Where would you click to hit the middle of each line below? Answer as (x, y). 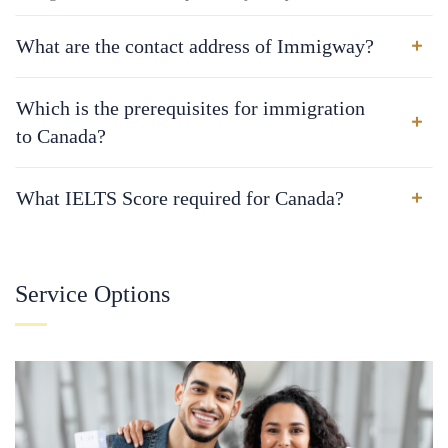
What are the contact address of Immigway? (195, 46)
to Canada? (61, 136)
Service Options (92, 294)
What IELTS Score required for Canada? (180, 198)
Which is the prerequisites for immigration (190, 108)
